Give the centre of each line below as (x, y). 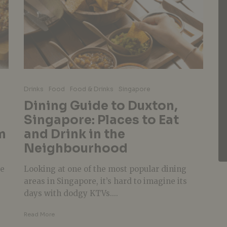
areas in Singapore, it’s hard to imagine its (105, 181)
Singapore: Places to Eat (101, 120)
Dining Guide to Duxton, (101, 106)
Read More (39, 214)
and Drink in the (74, 134)
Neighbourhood (75, 148)
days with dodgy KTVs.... (71, 193)
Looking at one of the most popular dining (105, 169)
